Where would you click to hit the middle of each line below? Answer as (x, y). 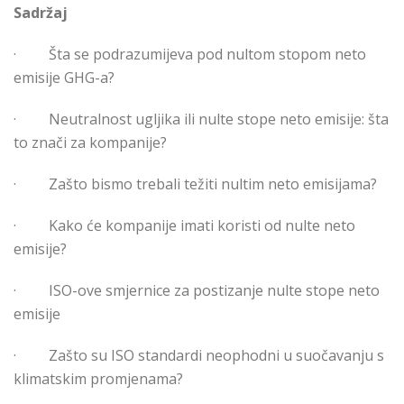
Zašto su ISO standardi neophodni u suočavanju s (216, 356)
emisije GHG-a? (64, 78)
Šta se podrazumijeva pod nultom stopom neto (207, 55)
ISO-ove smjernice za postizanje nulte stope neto (214, 291)
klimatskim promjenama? (98, 379)
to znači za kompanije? (90, 143)
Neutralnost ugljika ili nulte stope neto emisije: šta (219, 119)
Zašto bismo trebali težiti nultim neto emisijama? (216, 184)
